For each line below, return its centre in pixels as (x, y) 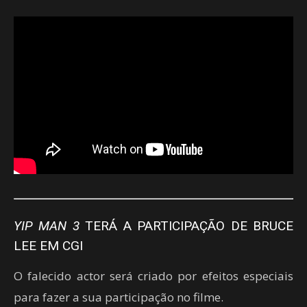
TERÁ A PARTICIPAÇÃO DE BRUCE (186, 225)
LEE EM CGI (48, 245)
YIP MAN (40, 225)
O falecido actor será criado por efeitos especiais (153, 275)
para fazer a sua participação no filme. (119, 297)
